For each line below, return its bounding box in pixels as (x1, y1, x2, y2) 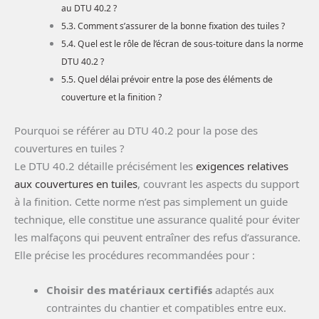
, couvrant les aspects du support (137, 177, 299, 191)
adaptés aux (212, 283, 274, 297)
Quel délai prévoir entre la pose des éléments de (77, 73, 273, 85)
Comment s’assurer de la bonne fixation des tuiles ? (77, 19, 285, 32)
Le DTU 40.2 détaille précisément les (14, 159, 196, 173)
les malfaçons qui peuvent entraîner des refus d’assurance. (14, 230, 300, 244)
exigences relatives (196, 159, 288, 173)
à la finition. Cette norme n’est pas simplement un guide (14, 194, 288, 209)
